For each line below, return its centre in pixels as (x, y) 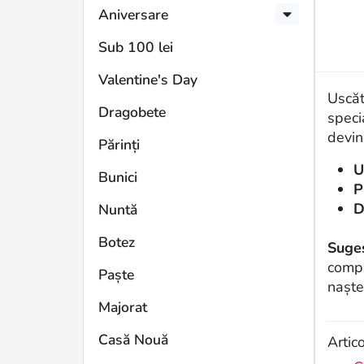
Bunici (118, 177)
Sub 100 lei (136, 47)
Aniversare (133, 15)
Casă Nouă (133, 340)
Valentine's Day (148, 80)
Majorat (123, 307)
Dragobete (132, 112)
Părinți (119, 145)
